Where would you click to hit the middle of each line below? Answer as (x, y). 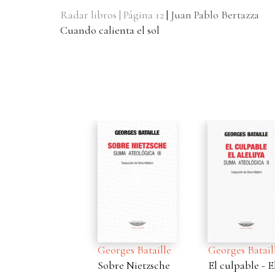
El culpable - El (193, 265)
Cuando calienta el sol (110, 30)
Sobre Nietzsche (85, 265)
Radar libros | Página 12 (112, 15)
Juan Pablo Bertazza (215, 15)
